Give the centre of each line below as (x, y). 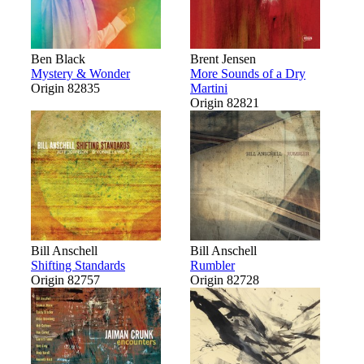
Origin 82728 (225, 279)
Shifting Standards (78, 265)
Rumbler (212, 265)
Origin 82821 (225, 102)
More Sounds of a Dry (248, 73)
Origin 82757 (65, 279)
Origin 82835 (65, 88)
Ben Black (58, 58)
